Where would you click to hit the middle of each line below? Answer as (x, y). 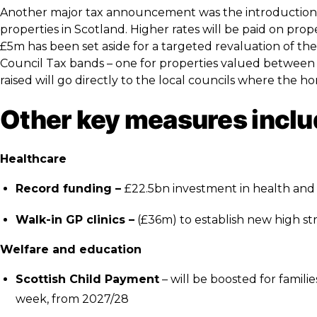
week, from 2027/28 (74, 299)
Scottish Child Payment (87, 279)
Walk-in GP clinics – (75, 220)
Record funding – (70, 189)
